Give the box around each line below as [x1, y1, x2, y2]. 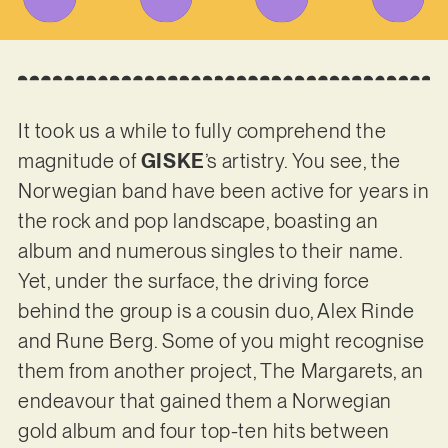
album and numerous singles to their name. [17, 239, 403, 264]
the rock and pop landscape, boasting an [17, 209, 379, 234]
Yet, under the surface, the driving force [17, 269, 370, 294]
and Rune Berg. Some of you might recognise [17, 329, 425, 354]
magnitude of [17, 149, 141, 174]
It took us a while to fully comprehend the [17, 119, 387, 144]
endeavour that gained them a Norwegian [17, 389, 392, 414]
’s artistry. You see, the [204, 149, 401, 174]
